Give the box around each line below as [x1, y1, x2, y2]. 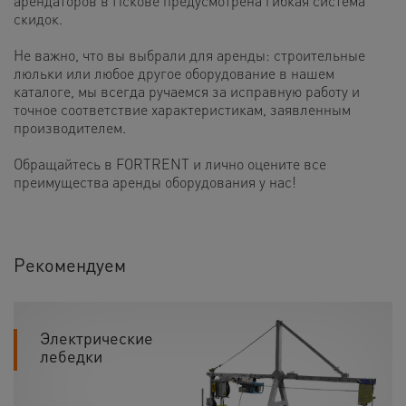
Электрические [40, 326, 153, 348]
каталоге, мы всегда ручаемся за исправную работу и [14, 81, 360, 101]
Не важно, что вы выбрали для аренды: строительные [14, 44, 365, 64]
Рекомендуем [14, 252, 126, 276]
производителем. [14, 117, 126, 137]
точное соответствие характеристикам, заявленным [14, 99, 351, 119]
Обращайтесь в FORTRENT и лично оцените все [14, 153, 326, 173]
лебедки [40, 344, 102, 366]
